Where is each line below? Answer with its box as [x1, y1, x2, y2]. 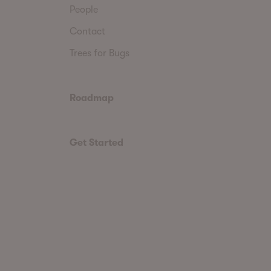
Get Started [70, 137, 123, 148]
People [70, 4, 98, 15]
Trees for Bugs [70, 47, 129, 59]
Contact [70, 25, 105, 37]
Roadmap [70, 92, 114, 103]
